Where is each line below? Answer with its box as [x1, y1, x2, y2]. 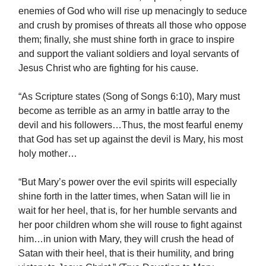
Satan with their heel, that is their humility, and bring [18, 248, 234, 259]
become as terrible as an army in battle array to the [18, 106, 230, 116]
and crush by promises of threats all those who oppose [18, 20, 246, 31]
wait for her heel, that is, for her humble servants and [18, 205, 237, 216]
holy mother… [18, 148, 77, 159]
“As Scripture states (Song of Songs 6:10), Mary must [18, 91, 240, 102]
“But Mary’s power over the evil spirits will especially [18, 177, 237, 188]
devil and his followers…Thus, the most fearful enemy [18, 120, 243, 131]
